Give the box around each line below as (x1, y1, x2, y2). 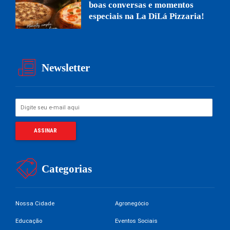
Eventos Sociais (115, 217, 158, 224)
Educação (15, 217, 42, 224)
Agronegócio (115, 200, 148, 207)
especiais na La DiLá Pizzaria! (89, 11, 205, 21)
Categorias (42, 163, 92, 176)
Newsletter (42, 62, 90, 74)
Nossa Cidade (15, 200, 54, 207)
